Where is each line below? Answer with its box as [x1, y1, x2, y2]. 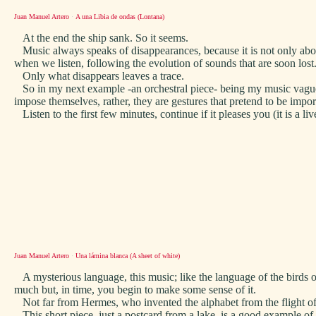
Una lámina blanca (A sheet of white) [75, 252, 180, 260]
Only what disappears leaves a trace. [14, 70, 184, 82]
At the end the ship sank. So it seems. [14, 32, 188, 44]
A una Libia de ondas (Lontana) [75, 13, 164, 20]
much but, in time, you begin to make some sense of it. [14, 284, 256, 296]
